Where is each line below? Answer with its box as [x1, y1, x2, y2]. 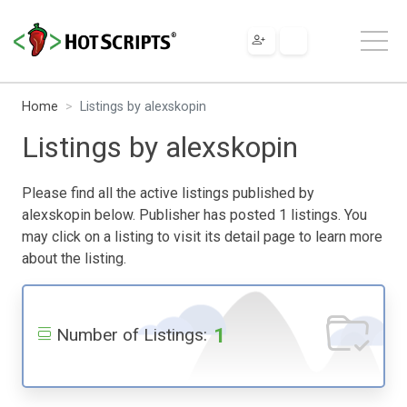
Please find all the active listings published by [22, 184, 314, 202]
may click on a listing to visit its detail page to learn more [22, 227, 382, 245]
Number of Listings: [56, 323, 207, 345]
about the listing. [22, 249, 126, 267]
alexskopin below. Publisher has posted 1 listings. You [22, 205, 367, 223]
